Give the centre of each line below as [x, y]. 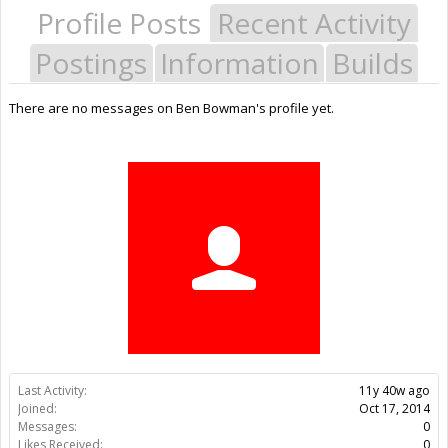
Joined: [37, 408]
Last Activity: [52, 390]
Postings [91, 62]
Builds [372, 62]
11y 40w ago [394, 390]
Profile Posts [119, 22]
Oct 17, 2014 [394, 408]
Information [239, 62]
